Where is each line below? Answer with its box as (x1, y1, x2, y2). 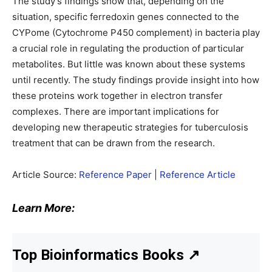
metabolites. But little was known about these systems (12, 58, 245, 70)
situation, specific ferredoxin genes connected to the (12, 11, 239, 22)
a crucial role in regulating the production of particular (12, 42, 244, 54)
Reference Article (160, 169, 236, 180)
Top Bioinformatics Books (12, 246, 184, 263)
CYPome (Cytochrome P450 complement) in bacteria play (12, 27, 260, 38)
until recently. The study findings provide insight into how (12, 74, 259, 86)
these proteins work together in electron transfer (12, 90, 223, 101)
